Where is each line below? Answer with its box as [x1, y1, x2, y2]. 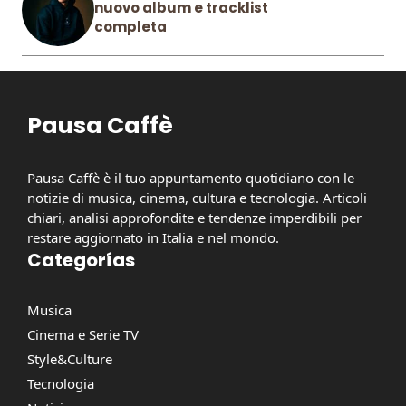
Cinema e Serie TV [27, 325, 139, 344]
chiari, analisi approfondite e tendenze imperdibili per [27, 208, 362, 227]
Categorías [27, 247, 135, 274]
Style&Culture [27, 350, 112, 369]
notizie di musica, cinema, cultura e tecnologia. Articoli [27, 188, 367, 208]
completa [94, 17, 167, 37]
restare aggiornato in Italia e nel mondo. [27, 228, 279, 247]
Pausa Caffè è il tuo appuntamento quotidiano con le [27, 169, 354, 188]
